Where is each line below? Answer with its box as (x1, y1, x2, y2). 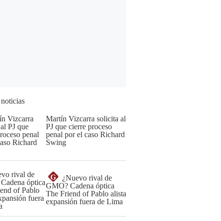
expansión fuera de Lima (46, 197, 123, 206)
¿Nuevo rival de (62, 174, 112, 182)
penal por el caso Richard (46, 130, 125, 139)
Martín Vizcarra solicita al (46, 114, 126, 123)
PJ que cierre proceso (46, 122, 112, 131)
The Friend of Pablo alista (46, 189, 126, 198)
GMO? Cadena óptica (46, 182, 114, 190)
